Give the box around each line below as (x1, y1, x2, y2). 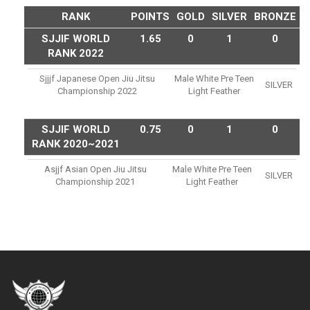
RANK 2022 (48, 47, 104, 60)
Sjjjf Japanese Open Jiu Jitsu (39, 73, 155, 84)
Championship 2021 (55, 176, 135, 188)
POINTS (131, 10, 170, 24)
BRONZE (254, 10, 296, 24)
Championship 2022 (57, 86, 137, 97)
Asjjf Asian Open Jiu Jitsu (44, 164, 147, 175)
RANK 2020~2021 (32, 138, 120, 151)
